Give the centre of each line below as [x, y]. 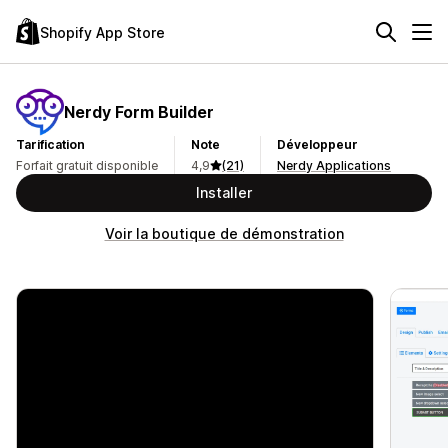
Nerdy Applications [334, 165]
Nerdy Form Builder [139, 111]
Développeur [317, 144]
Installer [224, 192]
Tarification [50, 144]
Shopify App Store [102, 32]
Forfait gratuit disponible [87, 165]
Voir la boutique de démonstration [224, 233]
